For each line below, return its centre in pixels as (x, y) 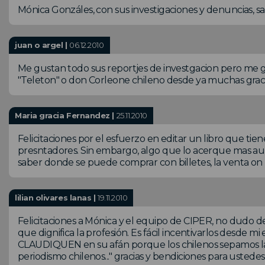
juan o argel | (42, 45)
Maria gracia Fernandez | (66, 115)
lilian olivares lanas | (56, 197)
